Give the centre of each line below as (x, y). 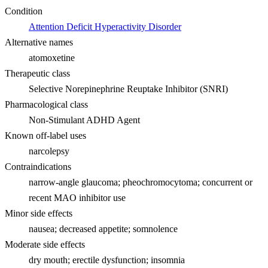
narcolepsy (49, 151)
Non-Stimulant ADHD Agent (84, 120)
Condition (24, 11)
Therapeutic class (37, 73)
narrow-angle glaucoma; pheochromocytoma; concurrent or (141, 182)
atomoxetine (52, 57)
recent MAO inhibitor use (77, 197)
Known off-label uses (45, 135)
